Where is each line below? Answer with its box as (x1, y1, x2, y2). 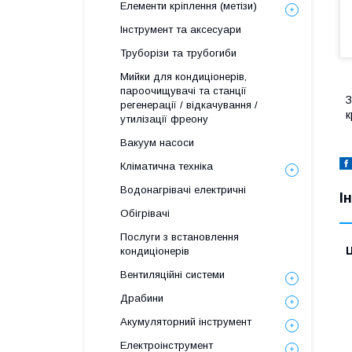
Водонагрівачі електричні (120, 184, 246, 196)
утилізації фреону (120, 113, 208, 125)
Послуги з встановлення (120, 231, 239, 243)
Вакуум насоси (120, 137, 194, 148)
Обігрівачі (120, 207, 170, 219)
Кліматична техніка (120, 160, 213, 172)
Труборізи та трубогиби (120, 47, 236, 59)
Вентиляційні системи (120, 269, 225, 280)
